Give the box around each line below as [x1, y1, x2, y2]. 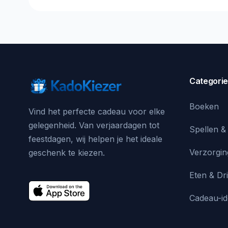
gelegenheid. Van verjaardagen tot [28, 120, 159, 130]
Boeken [189, 101, 219, 111]
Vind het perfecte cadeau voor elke [28, 106, 165, 117]
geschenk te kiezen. [28, 147, 105, 158]
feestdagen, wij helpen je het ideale [28, 133, 162, 144]
